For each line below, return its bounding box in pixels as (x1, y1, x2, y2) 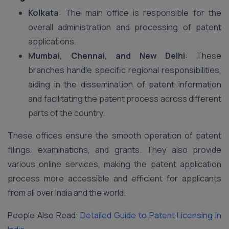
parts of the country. (28, 107, 105, 119)
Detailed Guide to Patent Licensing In (80, 210, 221, 221)
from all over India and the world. (8, 187, 126, 199)
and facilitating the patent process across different (28, 93, 221, 105)
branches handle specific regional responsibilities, (28, 64, 221, 76)
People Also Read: (8, 210, 81, 221)
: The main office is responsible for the (59, 7, 221, 19)
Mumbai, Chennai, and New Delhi (28, 50, 186, 62)
